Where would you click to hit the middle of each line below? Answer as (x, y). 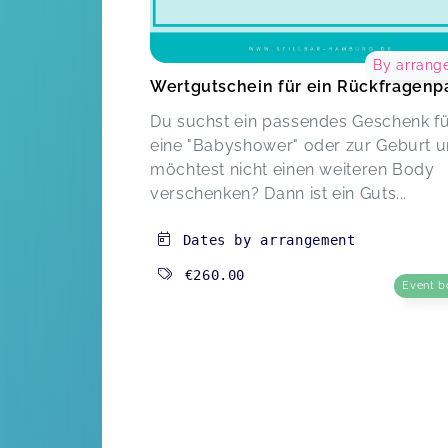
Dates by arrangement (269, 239)
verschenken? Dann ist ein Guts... (279, 193)
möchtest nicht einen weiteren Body (292, 169)
